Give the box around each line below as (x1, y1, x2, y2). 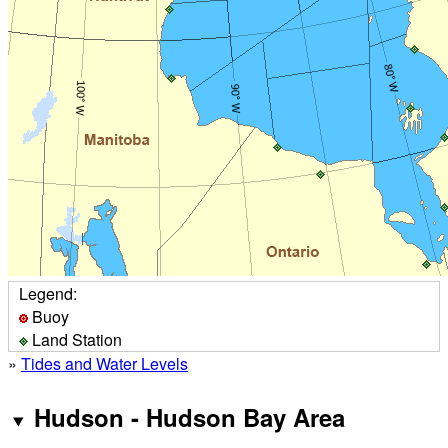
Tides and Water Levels (21, 352, 188, 376)
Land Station (28, 328, 122, 352)
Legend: (19, 282, 77, 306)
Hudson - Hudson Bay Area (33, 400, 345, 435)
